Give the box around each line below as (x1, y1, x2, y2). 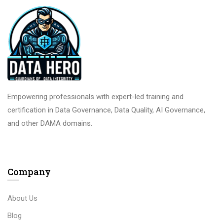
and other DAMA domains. (7, 119, 92, 128)
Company (7, 166, 51, 178)
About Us (7, 194, 37, 203)
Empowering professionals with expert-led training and (7, 92, 184, 101)
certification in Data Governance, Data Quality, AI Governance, (7, 106, 205, 114)
